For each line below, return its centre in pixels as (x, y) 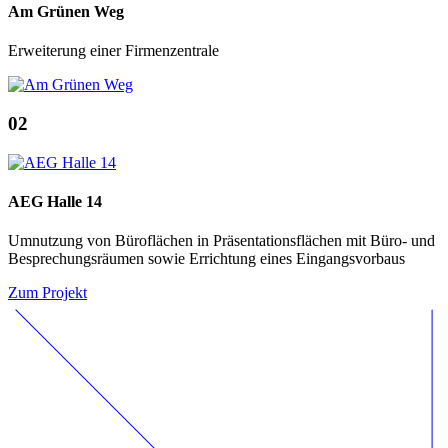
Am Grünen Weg (66, 12)
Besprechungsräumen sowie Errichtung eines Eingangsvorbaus (206, 259)
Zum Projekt (47, 293)
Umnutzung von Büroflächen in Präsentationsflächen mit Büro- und (221, 241)
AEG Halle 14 (55, 202)
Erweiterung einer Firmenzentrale (113, 51)
